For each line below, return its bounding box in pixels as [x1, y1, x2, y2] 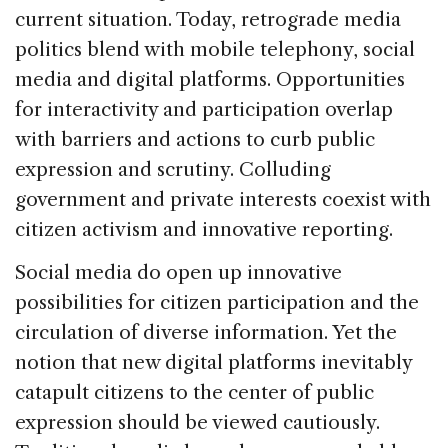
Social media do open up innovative [15, 260, 342, 284]
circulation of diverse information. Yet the [15, 320, 397, 344]
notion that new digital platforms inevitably [15, 350, 412, 374]
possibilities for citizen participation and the [15, 290, 419, 314]
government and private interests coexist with [15, 187, 431, 211]
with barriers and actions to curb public [15, 127, 375, 151]
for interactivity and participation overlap [15, 97, 393, 121]
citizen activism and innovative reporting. [15, 217, 393, 241]
